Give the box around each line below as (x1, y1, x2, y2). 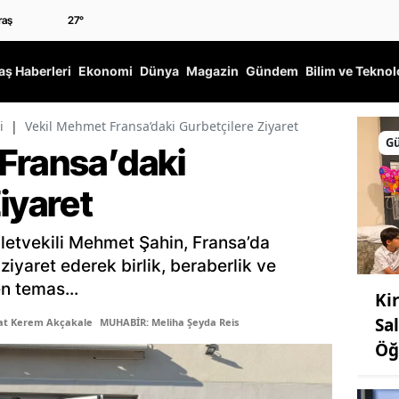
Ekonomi (78, 63, 133, 79)
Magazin (186, 63, 239, 79)
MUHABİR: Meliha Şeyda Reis (100, 315, 239, 330)
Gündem (246, 63, 298, 79)
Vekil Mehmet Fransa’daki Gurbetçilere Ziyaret (25, 118, 298, 135)
